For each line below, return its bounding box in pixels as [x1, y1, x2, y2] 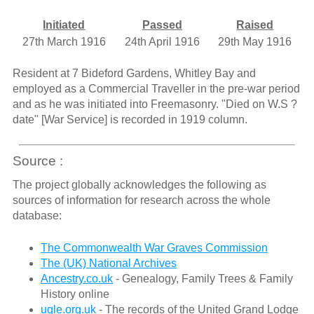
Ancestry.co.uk [40, 272, 113, 285]
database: [12, 209, 62, 221]
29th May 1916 [218, 35, 292, 48]
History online [40, 287, 109, 300]
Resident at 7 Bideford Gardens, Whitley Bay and [12, 67, 256, 79]
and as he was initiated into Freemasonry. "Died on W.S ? [12, 97, 297, 110]
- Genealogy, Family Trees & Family [112, 272, 293, 285]
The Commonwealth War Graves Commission [40, 241, 268, 254]
